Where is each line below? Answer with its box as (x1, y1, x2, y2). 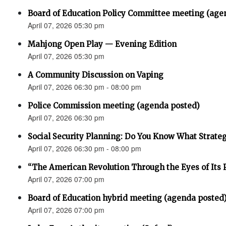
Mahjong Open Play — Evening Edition (28, 39, 177, 49)
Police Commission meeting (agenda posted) (28, 101, 200, 110)
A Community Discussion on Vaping (28, 70, 163, 80)
